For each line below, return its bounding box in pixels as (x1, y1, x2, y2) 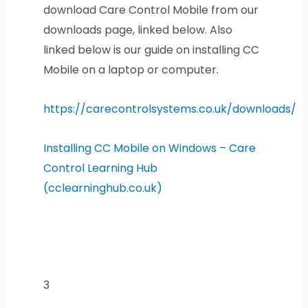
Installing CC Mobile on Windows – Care (43, 140, 256, 157)
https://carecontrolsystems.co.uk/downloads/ (43, 101, 296, 118)
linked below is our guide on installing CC (43, 42, 259, 58)
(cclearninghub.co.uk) (43, 180, 162, 197)
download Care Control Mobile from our (43, 2, 258, 19)
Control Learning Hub (43, 160, 157, 177)
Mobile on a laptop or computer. (43, 62, 219, 78)
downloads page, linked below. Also (43, 22, 232, 38)
